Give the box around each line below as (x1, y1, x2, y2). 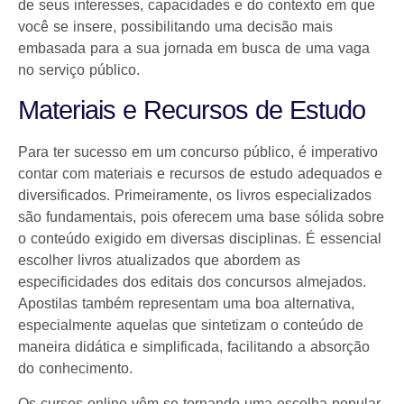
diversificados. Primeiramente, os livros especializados (18, 188, 372, 204)
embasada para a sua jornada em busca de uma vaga (18, 40, 370, 56)
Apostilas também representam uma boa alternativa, (18, 296, 354, 312)
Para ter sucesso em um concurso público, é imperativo (18, 144, 378, 161)
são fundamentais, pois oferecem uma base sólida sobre (18, 209, 384, 225)
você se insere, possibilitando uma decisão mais (18, 18, 333, 34)
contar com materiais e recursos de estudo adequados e (18, 166, 382, 182)
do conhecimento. (18, 361, 133, 377)
